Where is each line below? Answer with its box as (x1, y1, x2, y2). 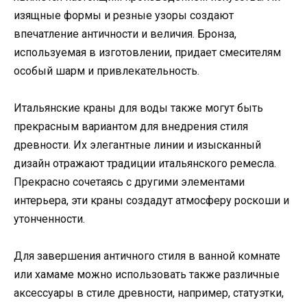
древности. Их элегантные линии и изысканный (14, 138, 261, 152)
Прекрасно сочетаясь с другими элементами (14, 175, 245, 189)
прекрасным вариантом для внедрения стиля (14, 120, 248, 134)
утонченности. (14, 212, 85, 226)
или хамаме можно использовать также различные (14, 268, 280, 282)
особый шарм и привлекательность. (14, 64, 199, 77)
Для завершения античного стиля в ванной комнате (14, 249, 280, 263)
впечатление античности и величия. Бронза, (14, 27, 236, 40)
